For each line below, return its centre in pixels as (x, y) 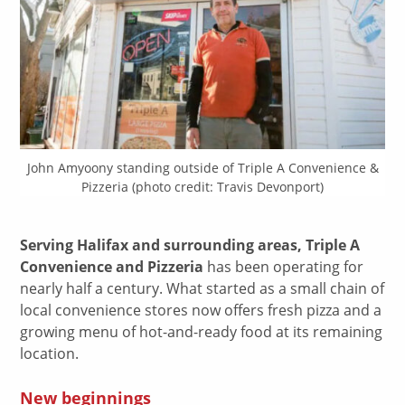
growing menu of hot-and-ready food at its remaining (202, 331)
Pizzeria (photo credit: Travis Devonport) (202, 186)
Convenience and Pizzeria (112, 266)
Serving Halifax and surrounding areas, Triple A (190, 245)
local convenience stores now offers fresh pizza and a (201, 310)
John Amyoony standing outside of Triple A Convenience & (202, 167)
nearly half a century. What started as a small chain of (202, 288)
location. (50, 353)
